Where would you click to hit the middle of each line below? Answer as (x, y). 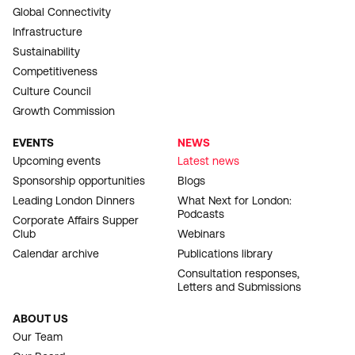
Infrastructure (48, 31)
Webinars (201, 233)
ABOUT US (40, 318)
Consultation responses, (239, 273)
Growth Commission (64, 111)
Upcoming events (57, 160)
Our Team (38, 336)
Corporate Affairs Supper (76, 220)
